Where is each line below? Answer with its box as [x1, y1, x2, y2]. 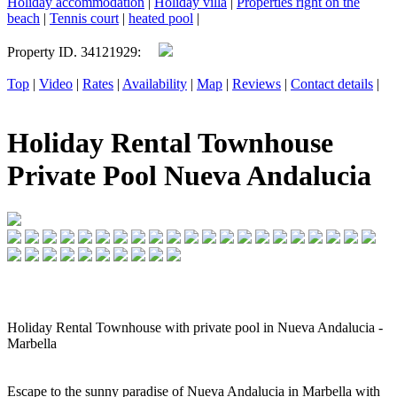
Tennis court [50, 11, 119, 26]
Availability [122, 76, 187, 91]
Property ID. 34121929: [7, 44, 159, 59]
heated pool [128, 11, 193, 26]
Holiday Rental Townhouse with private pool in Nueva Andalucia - [7, 320, 383, 336]
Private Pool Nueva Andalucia [7, 160, 371, 192]
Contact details [291, 76, 373, 91]
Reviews [232, 76, 281, 91]
